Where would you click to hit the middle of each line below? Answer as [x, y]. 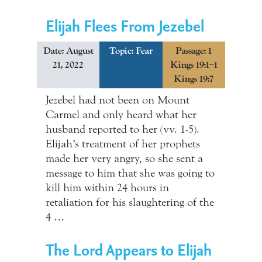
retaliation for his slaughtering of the [130, 202]
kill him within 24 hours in [107, 188]
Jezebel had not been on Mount [118, 100]
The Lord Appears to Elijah [129, 249]
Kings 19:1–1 [194, 65]
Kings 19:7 [194, 79]
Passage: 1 [194, 51]
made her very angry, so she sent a [124, 158]
